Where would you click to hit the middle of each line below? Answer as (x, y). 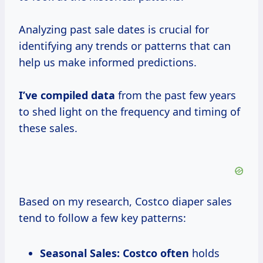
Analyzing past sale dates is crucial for (114, 30)
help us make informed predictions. (108, 63)
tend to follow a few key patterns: (102, 218)
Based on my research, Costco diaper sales (125, 202)
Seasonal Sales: (80, 253)
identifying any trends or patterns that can (125, 46)
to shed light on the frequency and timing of (129, 112)
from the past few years (176, 95)
